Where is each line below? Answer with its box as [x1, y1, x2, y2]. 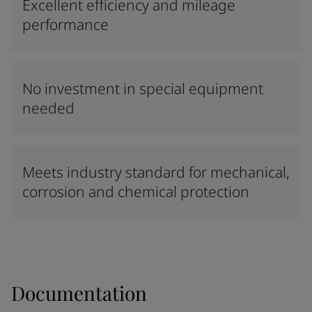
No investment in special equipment [22, 79, 263, 98]
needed [22, 98, 75, 118]
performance [22, 15, 109, 34]
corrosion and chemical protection [22, 182, 249, 201]
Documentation [11, 280, 147, 306]
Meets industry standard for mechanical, [22, 162, 290, 182]
